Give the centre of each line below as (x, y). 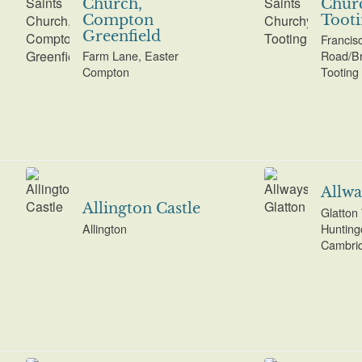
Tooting (339, 72)
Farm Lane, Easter (130, 56)
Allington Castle (141, 209)
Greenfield (121, 36)
